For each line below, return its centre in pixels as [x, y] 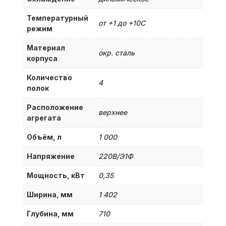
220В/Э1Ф [116, 156]
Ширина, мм [49, 194]
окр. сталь [116, 52]
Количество [49, 77]
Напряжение [50, 156]
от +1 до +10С [122, 23]
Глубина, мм [50, 213]
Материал [46, 47]
